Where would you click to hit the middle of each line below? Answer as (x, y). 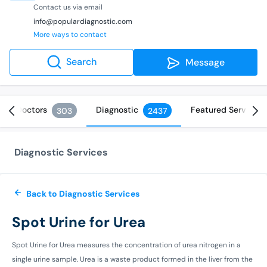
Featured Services (226, 109)
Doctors (32, 109)
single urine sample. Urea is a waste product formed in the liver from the (132, 259)
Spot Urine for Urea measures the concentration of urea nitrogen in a (126, 245)
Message (203, 62)
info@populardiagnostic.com (83, 21)
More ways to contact (70, 34)
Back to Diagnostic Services (83, 193)
